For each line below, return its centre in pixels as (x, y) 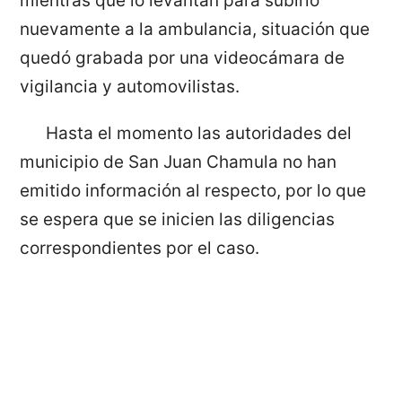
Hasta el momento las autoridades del (198, 134)
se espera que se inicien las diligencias (178, 220)
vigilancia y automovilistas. (130, 86)
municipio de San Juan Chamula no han (179, 162)
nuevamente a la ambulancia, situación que (195, 29)
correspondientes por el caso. (140, 249)
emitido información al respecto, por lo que (193, 191)
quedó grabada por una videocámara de (183, 57)
